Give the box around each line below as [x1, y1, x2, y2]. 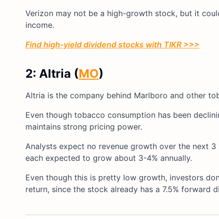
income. [25, 20, 54, 30]
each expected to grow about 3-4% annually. [25, 153, 192, 163]
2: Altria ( [25, 66, 79, 81]
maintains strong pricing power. [25, 121, 142, 131]
